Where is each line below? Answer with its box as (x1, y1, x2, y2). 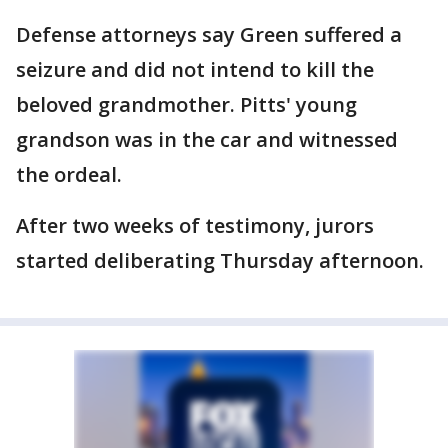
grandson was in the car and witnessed (16, 126, 398, 153)
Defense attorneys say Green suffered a (16, 21, 402, 48)
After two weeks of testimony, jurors (16, 212, 374, 239)
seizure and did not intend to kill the (16, 56, 374, 83)
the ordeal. (16, 161, 122, 188)
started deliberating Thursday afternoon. (16, 247, 424, 274)
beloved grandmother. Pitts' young (16, 91, 357, 118)
